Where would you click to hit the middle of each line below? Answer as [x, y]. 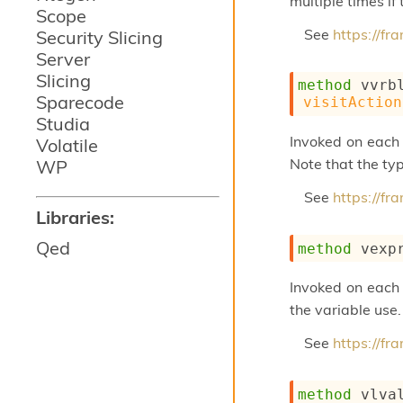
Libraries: [75, 217]
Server [63, 59]
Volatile [67, 145]
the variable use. [345, 310]
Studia [63, 124]
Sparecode [80, 102]
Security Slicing [99, 37]
